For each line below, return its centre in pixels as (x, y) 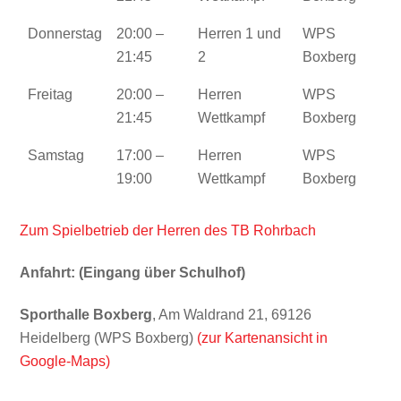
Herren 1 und (239, 34)
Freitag (50, 95)
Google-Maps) (65, 361)
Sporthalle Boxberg (86, 314)
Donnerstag (64, 34)
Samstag (55, 156)
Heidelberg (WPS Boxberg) (109, 337)
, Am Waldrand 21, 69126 (232, 314)
